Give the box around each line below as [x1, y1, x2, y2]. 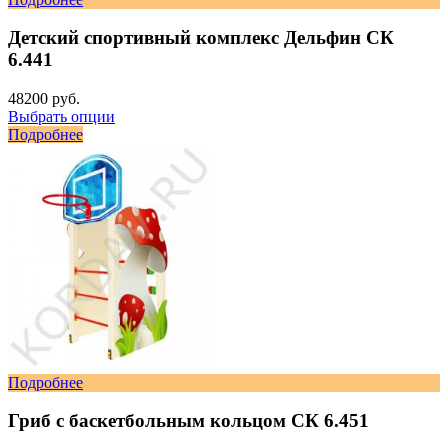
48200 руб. [8, 90, 80, 108]
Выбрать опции [8, 108, 115, 126]
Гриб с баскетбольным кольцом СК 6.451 [8, 410, 369, 432]
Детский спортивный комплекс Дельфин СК [8, 27, 394, 49]
